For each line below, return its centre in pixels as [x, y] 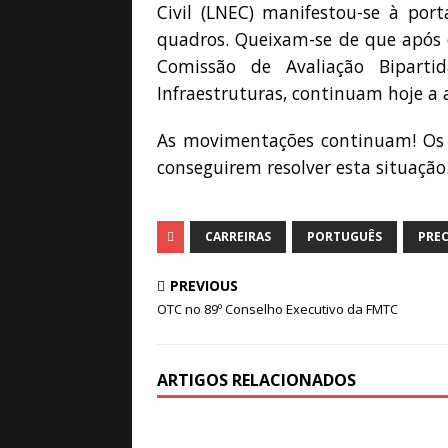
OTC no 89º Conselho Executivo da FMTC [277, 309]
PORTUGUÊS [344, 236]
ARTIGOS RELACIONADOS [256, 380]
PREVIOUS [204, 285]
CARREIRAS [238, 236]
